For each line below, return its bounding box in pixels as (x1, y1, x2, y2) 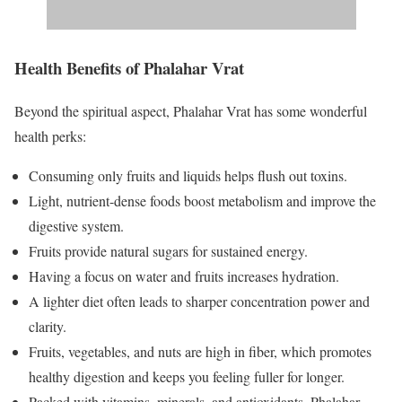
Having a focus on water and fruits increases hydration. (29, 267, 339, 286)
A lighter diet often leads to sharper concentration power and (29, 292, 370, 311)
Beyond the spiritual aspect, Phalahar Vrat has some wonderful (14, 101, 367, 121)
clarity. (29, 317, 66, 336)
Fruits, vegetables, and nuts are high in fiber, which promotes (29, 342, 371, 362)
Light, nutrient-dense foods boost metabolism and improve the (29, 191, 376, 211)
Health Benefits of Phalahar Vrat (14, 55, 244, 80)
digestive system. (29, 216, 124, 236)
